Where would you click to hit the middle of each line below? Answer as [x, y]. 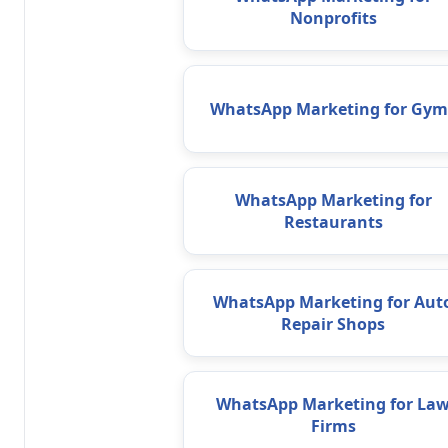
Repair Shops [333, 324]
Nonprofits [333, 18]
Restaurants [333, 222]
